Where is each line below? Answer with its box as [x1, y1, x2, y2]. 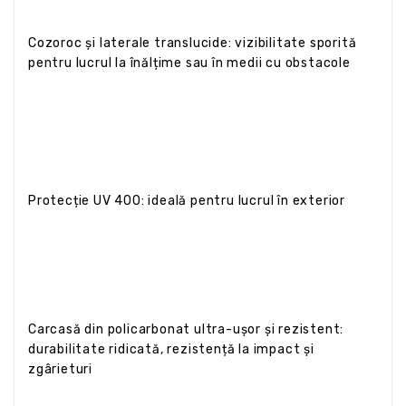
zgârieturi [28, 361, 92, 377]
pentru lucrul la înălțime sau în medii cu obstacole [28, 54, 351, 71]
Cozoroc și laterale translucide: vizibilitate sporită [28, 34, 357, 51]
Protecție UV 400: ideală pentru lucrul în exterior [28, 192, 345, 208]
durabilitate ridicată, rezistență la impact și [28, 341, 314, 357]
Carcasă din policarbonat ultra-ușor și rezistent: [28, 321, 344, 337]
